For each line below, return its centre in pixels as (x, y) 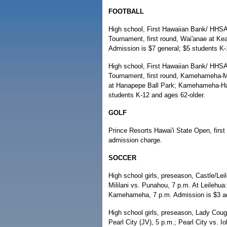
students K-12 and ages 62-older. (157, 95)
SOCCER (122, 158)
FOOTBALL (126, 11)
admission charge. (135, 140)
